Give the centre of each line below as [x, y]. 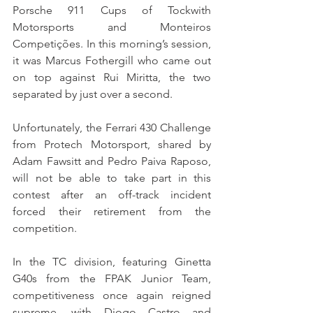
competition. [45, 228]
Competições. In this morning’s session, [112, 44]
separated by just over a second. [93, 94]
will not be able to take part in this [112, 178]
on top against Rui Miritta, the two [112, 78]
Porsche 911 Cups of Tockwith [112, 10]
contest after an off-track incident [112, 195]
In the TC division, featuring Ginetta [112, 262]
